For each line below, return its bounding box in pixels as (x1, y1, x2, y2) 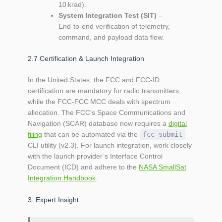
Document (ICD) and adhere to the (28, 163, 139, 171)
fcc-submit (143, 130, 182, 138)
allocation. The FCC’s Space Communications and (28, 108, 185, 116)
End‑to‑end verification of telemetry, (58, 22, 170, 30)
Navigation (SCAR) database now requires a (28, 119, 168, 127)
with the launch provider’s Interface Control (28, 152, 163, 160)
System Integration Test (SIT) (58, 11, 157, 19)
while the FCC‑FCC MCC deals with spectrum (28, 97, 170, 106)
